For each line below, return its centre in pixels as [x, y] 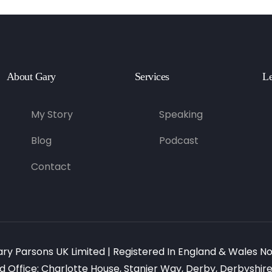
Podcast [178, 141]
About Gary [31, 77]
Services [152, 77]
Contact [51, 167]
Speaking [181, 115]
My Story [52, 115]
